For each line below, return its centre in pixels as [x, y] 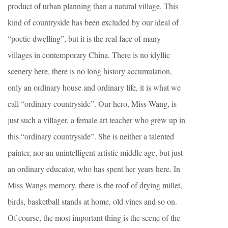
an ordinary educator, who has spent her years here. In [94, 168]
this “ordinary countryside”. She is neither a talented [91, 136]
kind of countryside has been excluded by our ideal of [93, 22]
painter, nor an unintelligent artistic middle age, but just [95, 152]
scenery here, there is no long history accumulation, [90, 71]
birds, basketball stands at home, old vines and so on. [92, 201]
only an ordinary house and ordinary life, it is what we [94, 87]
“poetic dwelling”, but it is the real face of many [84, 38]
